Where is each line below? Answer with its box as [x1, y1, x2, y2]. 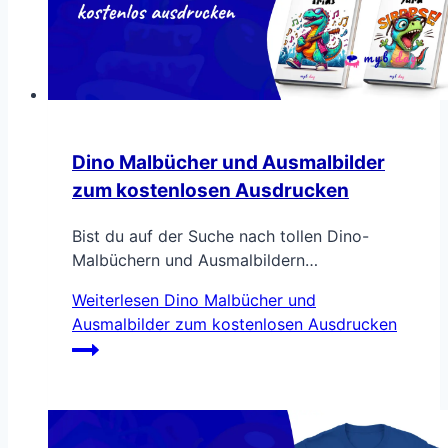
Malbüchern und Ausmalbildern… [72, 249, 318, 270]
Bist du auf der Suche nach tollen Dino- [72, 225, 369, 246]
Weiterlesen [72, 289, 159, 310]
